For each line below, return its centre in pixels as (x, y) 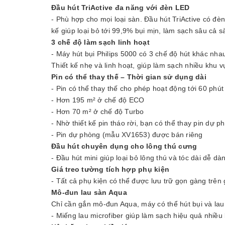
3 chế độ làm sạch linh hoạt (100, 42)
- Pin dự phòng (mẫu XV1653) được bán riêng (127, 134)
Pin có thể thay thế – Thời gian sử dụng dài (129, 77)
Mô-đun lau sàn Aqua (89, 192)
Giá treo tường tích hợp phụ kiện (110, 169)
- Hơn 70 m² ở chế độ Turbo (98, 111)
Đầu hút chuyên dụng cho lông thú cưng (124, 146)
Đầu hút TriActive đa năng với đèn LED (121, 7)
